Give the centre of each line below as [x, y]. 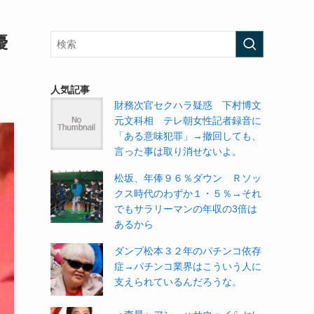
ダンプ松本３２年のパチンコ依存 [188, 251]
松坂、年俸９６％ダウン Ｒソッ [188, 178]
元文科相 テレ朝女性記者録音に [188, 121]
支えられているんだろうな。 [178, 282]
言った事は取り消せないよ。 [178, 151]
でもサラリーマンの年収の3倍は [186, 209]
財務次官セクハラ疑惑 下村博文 [188, 105]
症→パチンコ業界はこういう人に [188, 266]
